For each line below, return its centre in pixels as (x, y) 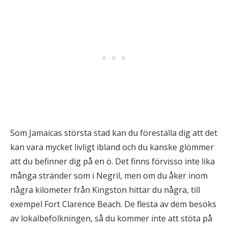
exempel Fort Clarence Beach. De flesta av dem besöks (113, 204)
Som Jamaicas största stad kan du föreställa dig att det (114, 133)
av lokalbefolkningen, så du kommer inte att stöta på (111, 218)
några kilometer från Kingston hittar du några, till (105, 190)
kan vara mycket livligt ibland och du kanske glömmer (112, 147)
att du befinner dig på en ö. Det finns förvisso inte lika (112, 161)
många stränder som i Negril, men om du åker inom (109, 176)
